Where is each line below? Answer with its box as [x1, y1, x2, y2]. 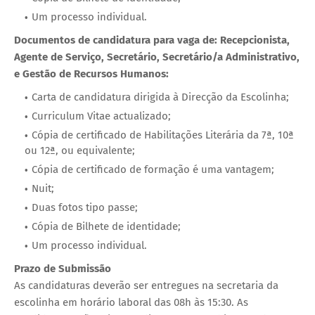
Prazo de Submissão [14, 262, 111, 275]
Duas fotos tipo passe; [32, 200, 138, 214]
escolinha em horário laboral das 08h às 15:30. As [14, 295, 248, 309]
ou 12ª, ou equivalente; [25, 143, 135, 157]
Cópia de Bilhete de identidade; [32, 219, 181, 233]
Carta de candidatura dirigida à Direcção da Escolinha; [32, 90, 289, 103]
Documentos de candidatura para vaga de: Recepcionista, [14, 33, 290, 46]
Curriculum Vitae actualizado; [32, 109, 171, 122]
